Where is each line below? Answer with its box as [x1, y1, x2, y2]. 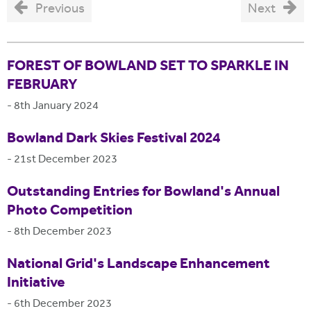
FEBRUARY [7, 74, 78, 97]
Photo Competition [7, 200, 133, 222]
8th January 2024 [14, 99, 99, 115]
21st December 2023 [14, 152, 117, 169]
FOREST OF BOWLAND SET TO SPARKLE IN [7, 56, 289, 78]
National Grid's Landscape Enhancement [7, 253, 270, 276]
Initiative [7, 271, 65, 294]
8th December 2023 [14, 224, 112, 241]
